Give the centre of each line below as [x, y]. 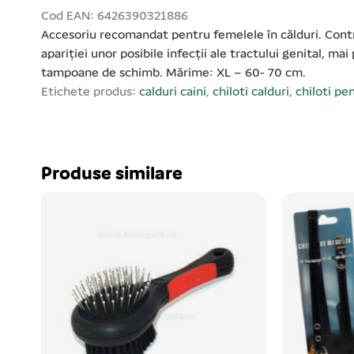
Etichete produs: [90, 93]
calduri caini [173, 93]
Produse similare [112, 175]
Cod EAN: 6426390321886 [115, 17]
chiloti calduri [251, 93]
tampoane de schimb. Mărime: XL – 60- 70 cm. [173, 74]
